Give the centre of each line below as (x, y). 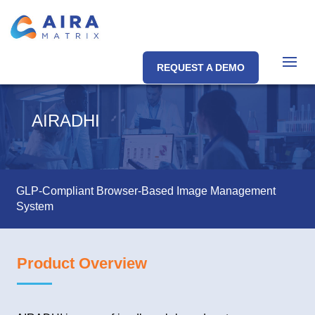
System (35, 207)
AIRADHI (65, 121)
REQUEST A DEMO (201, 67)
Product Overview (82, 264)
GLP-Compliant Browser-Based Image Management (146, 191)
